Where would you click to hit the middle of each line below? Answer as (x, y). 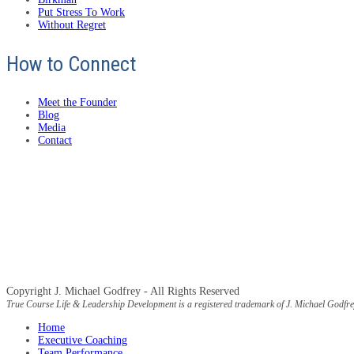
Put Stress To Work (81, 13)
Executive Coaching (83, 341)
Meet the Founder (77, 103)
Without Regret (72, 25)
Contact (55, 141)
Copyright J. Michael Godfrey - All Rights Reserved (123, 292)
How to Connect (71, 64)
